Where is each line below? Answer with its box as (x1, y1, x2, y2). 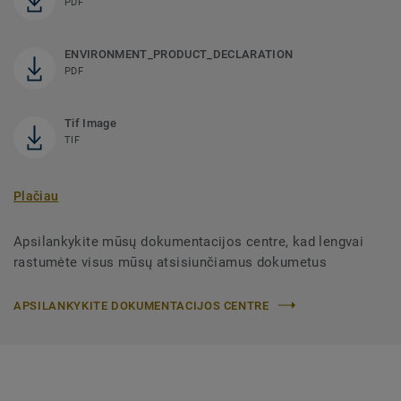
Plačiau (13, 188, 59, 203)
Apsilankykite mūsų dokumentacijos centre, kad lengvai (13, 233, 364, 250)
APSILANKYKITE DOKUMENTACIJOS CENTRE (13, 298, 269, 312)
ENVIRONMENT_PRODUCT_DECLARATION (64, 47, 294, 61)
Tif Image (64, 115, 116, 130)
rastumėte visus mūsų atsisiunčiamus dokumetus (13, 253, 328, 270)
